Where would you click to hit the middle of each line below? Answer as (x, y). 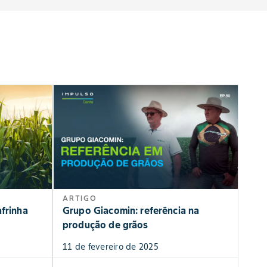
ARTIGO (80, 198)
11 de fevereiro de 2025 (111, 247)
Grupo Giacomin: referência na (131, 211)
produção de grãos (105, 225)
